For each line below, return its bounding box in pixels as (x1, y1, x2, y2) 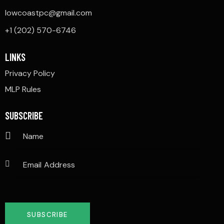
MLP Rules (5, 83, 41, 94)
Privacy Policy (5, 67, 55, 78)
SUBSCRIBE (5, 109, 43, 122)
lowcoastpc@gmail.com (5, 7, 92, 18)
